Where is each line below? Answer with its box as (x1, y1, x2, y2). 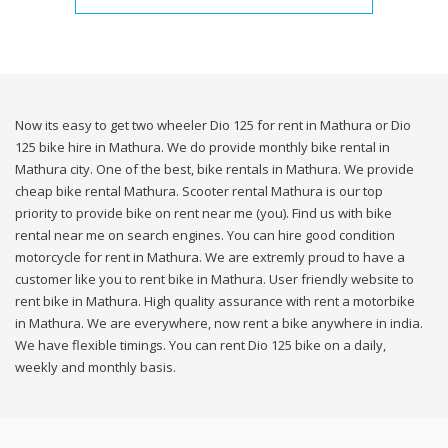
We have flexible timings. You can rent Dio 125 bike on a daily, (15, 336, 386, 355)
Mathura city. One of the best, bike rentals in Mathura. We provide (15, 160, 414, 179)
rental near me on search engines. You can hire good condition (15, 226, 395, 245)
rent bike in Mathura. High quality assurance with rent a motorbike (15, 292, 415, 311)
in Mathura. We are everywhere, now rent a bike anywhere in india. (15, 314, 423, 333)
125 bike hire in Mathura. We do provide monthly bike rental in (15, 138, 390, 157)
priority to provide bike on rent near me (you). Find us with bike (15, 204, 392, 223)
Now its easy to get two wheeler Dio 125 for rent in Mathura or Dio (15, 116, 411, 135)
